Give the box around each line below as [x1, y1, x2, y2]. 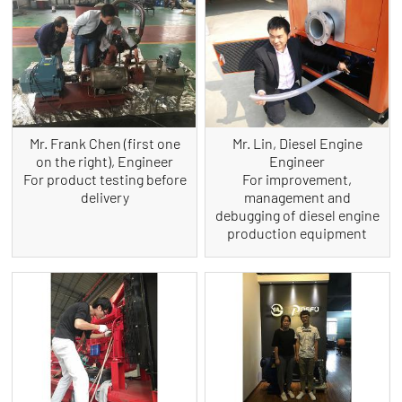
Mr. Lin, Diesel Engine [232, 135, 363, 153]
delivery [80, 188, 129, 206]
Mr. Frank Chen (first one [29, 135, 180, 153]
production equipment [227, 224, 368, 242]
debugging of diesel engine [214, 206, 380, 224]
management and [243, 188, 351, 206]
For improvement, [242, 170, 353, 188]
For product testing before [22, 170, 187, 188]
